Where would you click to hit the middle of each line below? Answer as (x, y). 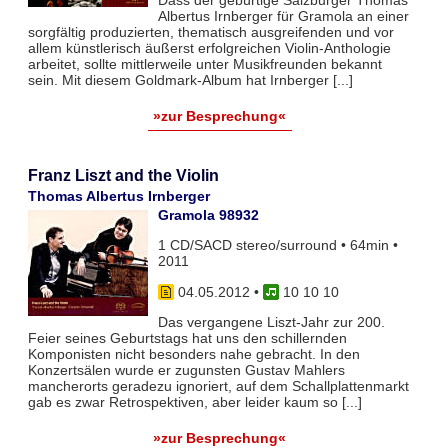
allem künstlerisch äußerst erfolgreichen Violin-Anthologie (209, 48)
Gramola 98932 (208, 214)
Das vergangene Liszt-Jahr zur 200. (271, 322)
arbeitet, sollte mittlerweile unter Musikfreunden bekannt (204, 64)
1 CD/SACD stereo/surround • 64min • (277, 245)
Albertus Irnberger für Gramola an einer (283, 16)
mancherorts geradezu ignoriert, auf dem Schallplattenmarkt (218, 386)
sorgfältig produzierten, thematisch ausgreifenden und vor (210, 32)
